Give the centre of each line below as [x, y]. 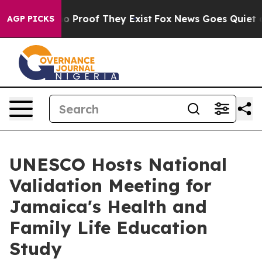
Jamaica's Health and [108, 206]
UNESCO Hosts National [118, 164]
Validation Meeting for [111, 185]
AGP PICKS [31, 19]
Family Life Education [108, 227]
